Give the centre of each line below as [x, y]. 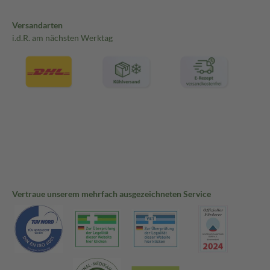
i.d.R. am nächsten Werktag [62, 38]
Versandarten [37, 25]
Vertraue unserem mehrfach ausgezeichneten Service [111, 194]
